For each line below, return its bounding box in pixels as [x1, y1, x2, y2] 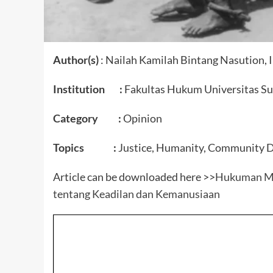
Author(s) [53, 53, 101, 67]
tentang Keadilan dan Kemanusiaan [53, 187, 220, 201]
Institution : [53, 82, 122, 96]
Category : [53, 112, 121, 126]
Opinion [121, 112, 162, 126]
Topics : [53, 141, 116, 155]
